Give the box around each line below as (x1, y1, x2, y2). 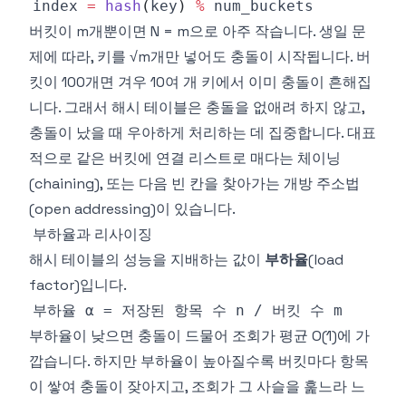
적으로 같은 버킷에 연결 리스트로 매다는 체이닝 (29, 149, 341, 168)
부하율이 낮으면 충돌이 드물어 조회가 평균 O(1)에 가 (29, 326, 370, 345)
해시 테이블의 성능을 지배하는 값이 (29, 250, 265, 269)
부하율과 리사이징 (33, 225, 152, 244)
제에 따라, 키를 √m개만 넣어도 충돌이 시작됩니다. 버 (29, 47, 371, 66)
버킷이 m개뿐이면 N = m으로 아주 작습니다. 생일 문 (29, 22, 366, 41)
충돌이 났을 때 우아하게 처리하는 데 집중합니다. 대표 (29, 123, 376, 142)
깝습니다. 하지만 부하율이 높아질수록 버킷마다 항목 (29, 352, 369, 371)
